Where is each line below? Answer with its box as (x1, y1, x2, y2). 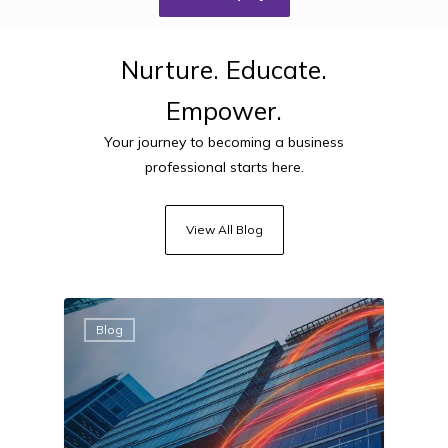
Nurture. (121, 53, 219, 85)
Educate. (226, 53, 327, 85)
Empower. (166, 94, 282, 126)
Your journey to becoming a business (104, 132, 344, 151)
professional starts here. (144, 157, 304, 176)
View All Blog (185, 221, 263, 237)
